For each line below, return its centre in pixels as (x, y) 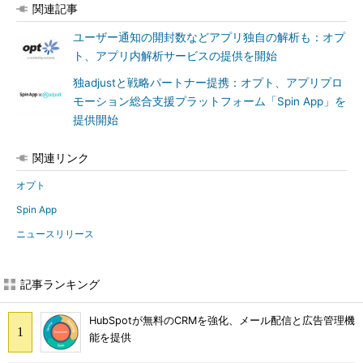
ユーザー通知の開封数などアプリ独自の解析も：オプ (209, 37)
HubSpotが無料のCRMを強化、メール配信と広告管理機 (222, 321)
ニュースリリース (55, 234)
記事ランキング (60, 284)
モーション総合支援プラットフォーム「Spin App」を (209, 101)
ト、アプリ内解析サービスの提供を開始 (175, 56)
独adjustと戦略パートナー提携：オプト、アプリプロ (208, 83)
